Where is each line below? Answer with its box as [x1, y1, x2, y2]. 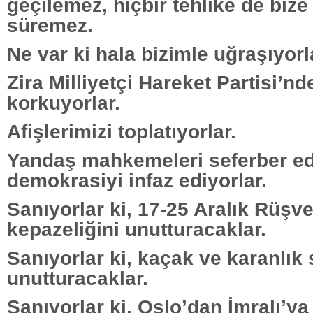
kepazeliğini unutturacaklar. [7, 217, 266, 240]
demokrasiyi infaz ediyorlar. [7, 168, 267, 191]
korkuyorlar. [7, 91, 120, 114]
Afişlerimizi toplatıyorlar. [7, 119, 236, 143]
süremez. [7, 13, 93, 36]
